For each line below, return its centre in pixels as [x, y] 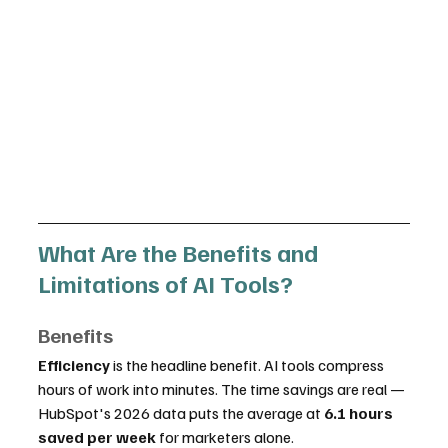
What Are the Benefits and [180, 252]
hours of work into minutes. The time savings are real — [223, 389]
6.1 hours [360, 413]
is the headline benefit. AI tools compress [248, 365]
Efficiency [74, 365]
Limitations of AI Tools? [165, 283]
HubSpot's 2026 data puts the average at [181, 413]
